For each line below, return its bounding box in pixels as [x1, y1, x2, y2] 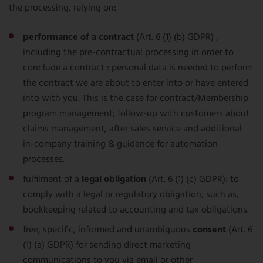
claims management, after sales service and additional [23, 122, 242, 137]
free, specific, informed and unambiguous [23, 222, 193, 238]
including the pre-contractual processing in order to [23, 45, 234, 60]
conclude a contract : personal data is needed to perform [23, 60, 253, 76]
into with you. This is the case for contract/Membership [23, 91, 248, 106]
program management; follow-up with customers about [23, 106, 249, 122]
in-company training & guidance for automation [23, 137, 218, 152]
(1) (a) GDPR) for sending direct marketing [23, 238, 191, 253]
